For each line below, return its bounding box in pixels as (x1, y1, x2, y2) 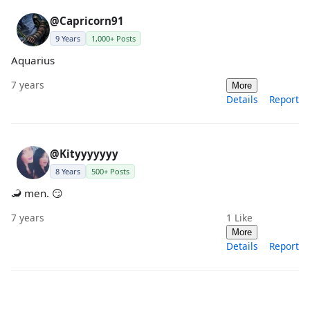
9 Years (55, 33, 80, 44)
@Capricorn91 (50, 13, 124, 28)
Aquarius (11, 53, 55, 67)
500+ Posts (91, 165, 129, 176)
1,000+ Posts (91, 33, 136, 44)
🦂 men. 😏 (11, 185, 63, 200)
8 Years (55, 165, 80, 176)
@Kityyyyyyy (50, 146, 118, 161)
